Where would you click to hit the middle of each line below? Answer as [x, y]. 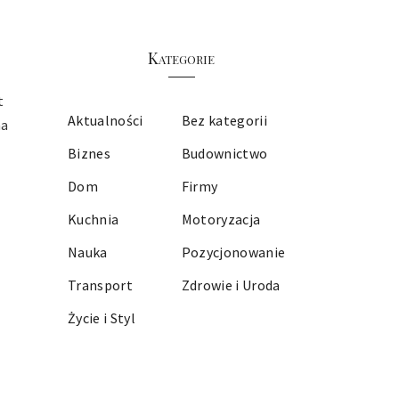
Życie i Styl [102, 318]
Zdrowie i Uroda [231, 285]
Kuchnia [94, 219]
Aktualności [106, 120]
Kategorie [181, 58]
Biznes [90, 153]
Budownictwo [224, 153]
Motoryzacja [221, 219]
